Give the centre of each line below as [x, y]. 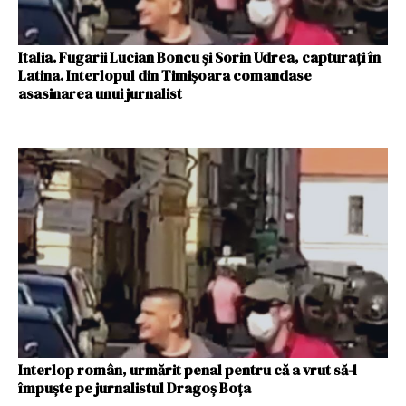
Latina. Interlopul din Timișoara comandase [165, 75]
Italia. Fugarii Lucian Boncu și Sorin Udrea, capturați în [199, 57]
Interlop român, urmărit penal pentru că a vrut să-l [188, 370]
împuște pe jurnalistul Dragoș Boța [135, 388]
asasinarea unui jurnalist [100, 93]
